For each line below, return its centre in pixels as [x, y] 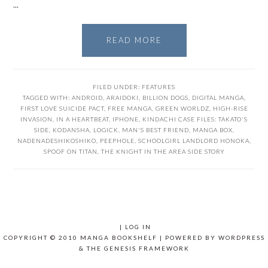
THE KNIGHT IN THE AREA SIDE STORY [163, 152]
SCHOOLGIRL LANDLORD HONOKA [194, 141]
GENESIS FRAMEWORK [147, 249]
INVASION [36, 119]
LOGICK [106, 130]
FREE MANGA [130, 109]
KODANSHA [71, 130]
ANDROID [87, 98]
